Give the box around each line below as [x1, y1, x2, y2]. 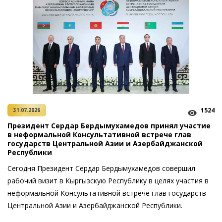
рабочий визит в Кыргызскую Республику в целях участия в [7, 176, 209, 185]
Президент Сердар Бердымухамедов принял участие [7, 121, 211, 130]
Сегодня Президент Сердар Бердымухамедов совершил [7, 164, 195, 173]
